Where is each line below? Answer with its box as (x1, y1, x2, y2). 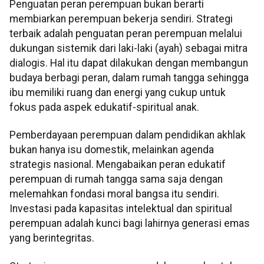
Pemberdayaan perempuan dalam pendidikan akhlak (9, 129, 246, 141)
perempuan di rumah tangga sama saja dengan (9, 173, 223, 186)
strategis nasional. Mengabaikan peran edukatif (9, 159, 226, 171)
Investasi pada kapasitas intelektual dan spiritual (9, 203, 232, 215)
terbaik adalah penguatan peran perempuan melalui (9, 27, 242, 39)
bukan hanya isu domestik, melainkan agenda (9, 144, 214, 156)
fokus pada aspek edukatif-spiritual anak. (9, 101, 199, 113)
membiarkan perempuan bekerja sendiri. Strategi (9, 12, 233, 25)
